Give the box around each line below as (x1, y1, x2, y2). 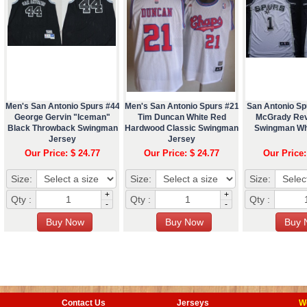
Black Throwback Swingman (7, 123, 118, 133)
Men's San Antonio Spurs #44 (5, 101, 120, 111)
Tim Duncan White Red (137, 112, 226, 122)
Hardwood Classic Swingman (125, 123, 238, 133)
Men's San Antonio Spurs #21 (124, 101, 239, 111)
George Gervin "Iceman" (14, 112, 110, 122)
